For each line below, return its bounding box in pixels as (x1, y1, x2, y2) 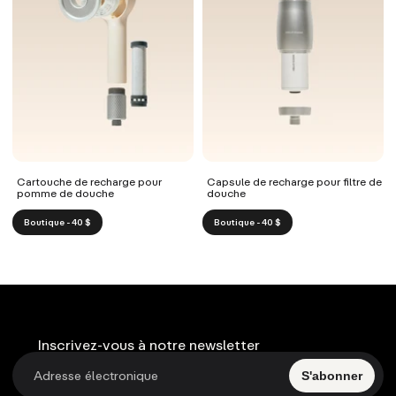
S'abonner (301, 368, 362, 383)
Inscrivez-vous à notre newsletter (37, 335, 260, 354)
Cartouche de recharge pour (17, 175, 162, 188)
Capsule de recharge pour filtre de (207, 175, 382, 188)
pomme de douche (17, 187, 114, 200)
